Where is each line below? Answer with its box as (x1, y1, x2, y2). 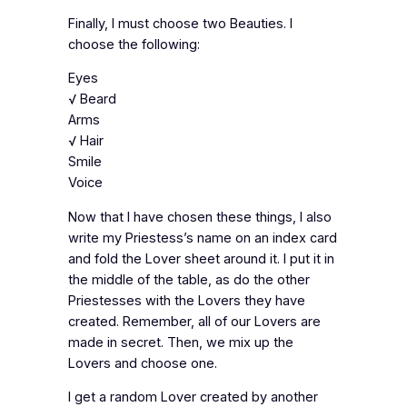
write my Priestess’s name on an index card (67, 229, 337, 246)
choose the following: (67, 35, 200, 53)
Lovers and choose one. (67, 354, 217, 372)
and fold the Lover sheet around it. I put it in (67, 250, 334, 267)
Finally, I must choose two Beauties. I (67, 15, 293, 32)
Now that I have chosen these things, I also (67, 208, 332, 225)
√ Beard (67, 91, 116, 108)
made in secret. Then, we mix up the (67, 333, 293, 351)
